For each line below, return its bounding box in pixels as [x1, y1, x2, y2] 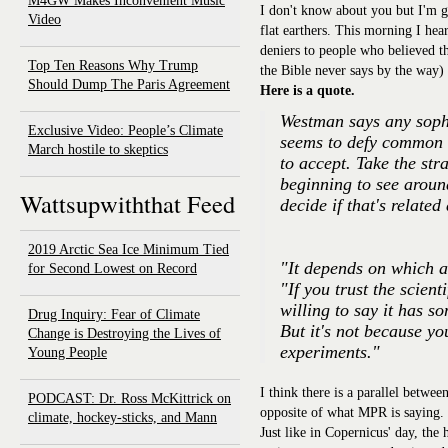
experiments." [280, 341, 380, 362]
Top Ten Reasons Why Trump [28, 57, 198, 73]
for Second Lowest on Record [28, 260, 197, 276]
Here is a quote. [260, 82, 355, 98]
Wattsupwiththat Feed [20, 186, 235, 220]
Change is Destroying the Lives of [28, 325, 221, 341]
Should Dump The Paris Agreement [28, 76, 230, 92]
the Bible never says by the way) [260, 62, 444, 78]
